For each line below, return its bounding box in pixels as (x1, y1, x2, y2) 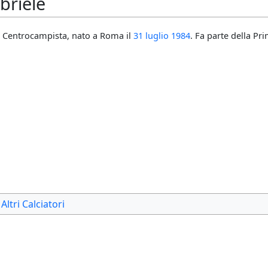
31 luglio (133, 29, 169, 42)
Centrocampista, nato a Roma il (2, 29, 134, 42)
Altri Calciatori (1, 197, 65, 211)
